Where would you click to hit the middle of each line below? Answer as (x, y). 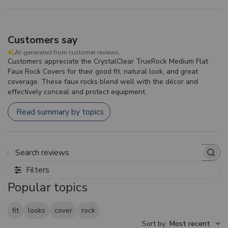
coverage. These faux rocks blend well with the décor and (103, 82)
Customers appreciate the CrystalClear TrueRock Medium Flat (108, 61)
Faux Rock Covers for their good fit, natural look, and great (103, 72)
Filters (38, 170)
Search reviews (140, 157)
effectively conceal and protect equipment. (77, 92)
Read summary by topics (60, 112)
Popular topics (48, 187)
